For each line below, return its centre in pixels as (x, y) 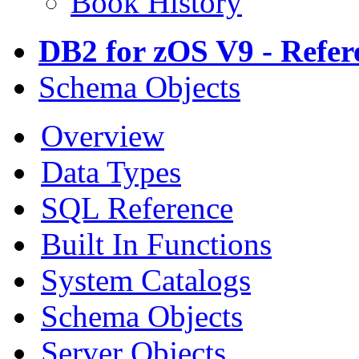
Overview (103, 135)
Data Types (111, 171)
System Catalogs (146, 280)
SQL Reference (137, 208)
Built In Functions (156, 244)
